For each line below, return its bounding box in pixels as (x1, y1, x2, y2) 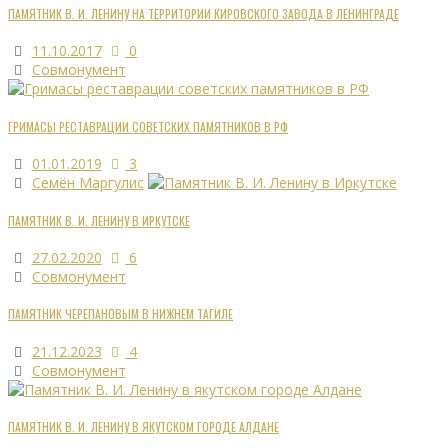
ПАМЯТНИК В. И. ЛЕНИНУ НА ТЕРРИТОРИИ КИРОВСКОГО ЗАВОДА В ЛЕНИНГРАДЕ (8, 4, 399, 22)
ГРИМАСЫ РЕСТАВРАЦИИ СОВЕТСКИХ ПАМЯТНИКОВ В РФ (8, 117, 288, 135)
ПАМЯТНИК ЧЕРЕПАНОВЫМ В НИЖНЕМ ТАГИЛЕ (8, 305, 233, 323)
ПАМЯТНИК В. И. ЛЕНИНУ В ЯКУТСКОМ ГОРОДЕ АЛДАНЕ (8, 418, 279, 436)
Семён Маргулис (31, 173, 144, 193)
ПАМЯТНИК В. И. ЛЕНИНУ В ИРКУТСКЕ (8, 211, 190, 229)
